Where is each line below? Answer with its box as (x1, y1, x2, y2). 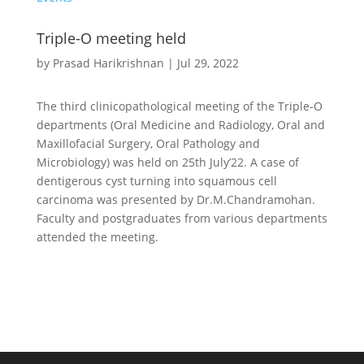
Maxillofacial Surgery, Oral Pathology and (36, 136, 260, 151)
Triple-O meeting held (36, 28, 186, 48)
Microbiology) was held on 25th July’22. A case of (36, 154, 299, 170)
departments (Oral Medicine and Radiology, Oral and (36, 117, 325, 132)
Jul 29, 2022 (176, 55, 239, 71)
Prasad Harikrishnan (52, 55, 164, 71)
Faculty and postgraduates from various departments (36, 210, 327, 226)
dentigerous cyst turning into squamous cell (36, 173, 277, 188)
